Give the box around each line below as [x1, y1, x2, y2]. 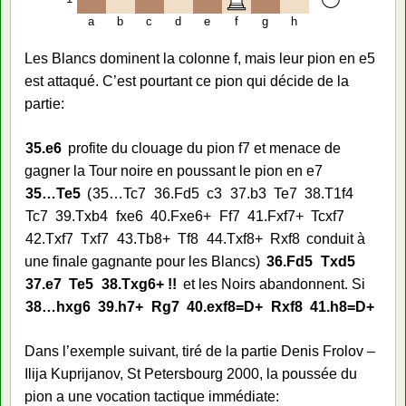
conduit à [306, 230, 366, 246]
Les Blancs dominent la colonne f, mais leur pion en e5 [24, 50, 375, 66]
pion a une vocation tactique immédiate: [24, 388, 279, 404]
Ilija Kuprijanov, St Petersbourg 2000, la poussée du [24, 365, 357, 382]
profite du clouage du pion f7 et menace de [68, 140, 342, 156]
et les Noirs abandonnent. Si [183, 275, 366, 292]
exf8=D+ [207, 298, 264, 314]
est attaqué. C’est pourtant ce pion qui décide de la [24, 72, 349, 89]
